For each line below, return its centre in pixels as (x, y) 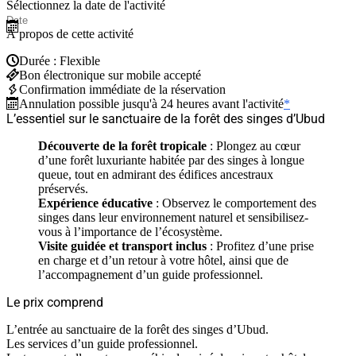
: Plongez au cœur (253, 145)
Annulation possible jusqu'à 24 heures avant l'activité (151, 103)
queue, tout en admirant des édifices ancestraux (156, 174)
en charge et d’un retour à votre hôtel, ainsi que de (163, 260)
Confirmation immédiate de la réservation (122, 89)
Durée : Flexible (60, 60)
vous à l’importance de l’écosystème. (130, 231)
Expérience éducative (95, 203)
